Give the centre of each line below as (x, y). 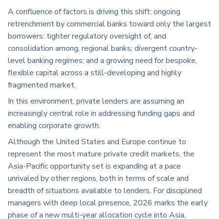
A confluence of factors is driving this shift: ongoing (94, 12)
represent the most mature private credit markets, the (101, 154)
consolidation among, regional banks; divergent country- (103, 49)
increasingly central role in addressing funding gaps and (101, 114)
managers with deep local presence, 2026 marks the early (108, 203)
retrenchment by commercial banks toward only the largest (109, 24)
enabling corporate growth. (54, 126)
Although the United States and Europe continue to (97, 142)
